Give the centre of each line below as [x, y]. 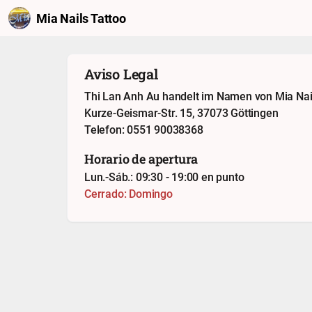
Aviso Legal [121, 73]
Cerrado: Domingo [128, 193]
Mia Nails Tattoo [81, 18]
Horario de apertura [141, 158]
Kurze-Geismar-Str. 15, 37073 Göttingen [181, 112]
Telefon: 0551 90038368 [144, 129]
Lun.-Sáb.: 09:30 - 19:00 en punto [164, 177]
